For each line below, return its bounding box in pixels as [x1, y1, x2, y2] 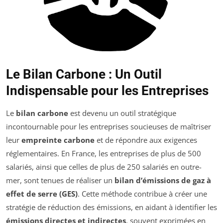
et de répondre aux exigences [95, 134, 197, 145]
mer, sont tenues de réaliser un [6, 175, 114, 185]
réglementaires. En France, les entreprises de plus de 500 [6, 148, 201, 158]
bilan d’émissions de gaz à [114, 175, 211, 185]
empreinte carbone [21, 134, 95, 145]
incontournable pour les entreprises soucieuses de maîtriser [6, 121, 211, 131]
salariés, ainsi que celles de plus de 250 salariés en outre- [6, 161, 202, 172]
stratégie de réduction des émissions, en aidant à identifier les [6, 202, 217, 212]
